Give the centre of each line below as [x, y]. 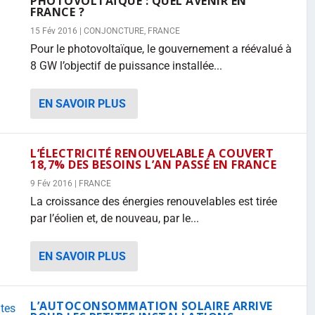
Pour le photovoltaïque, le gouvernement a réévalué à [161, 49]
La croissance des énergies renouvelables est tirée [154, 201]
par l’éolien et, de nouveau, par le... [115, 218]
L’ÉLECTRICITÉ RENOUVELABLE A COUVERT [152, 153]
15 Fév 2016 [54, 31]
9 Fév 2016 [51, 184]
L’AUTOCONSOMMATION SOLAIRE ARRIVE [152, 306]
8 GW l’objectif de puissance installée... [126, 66]
